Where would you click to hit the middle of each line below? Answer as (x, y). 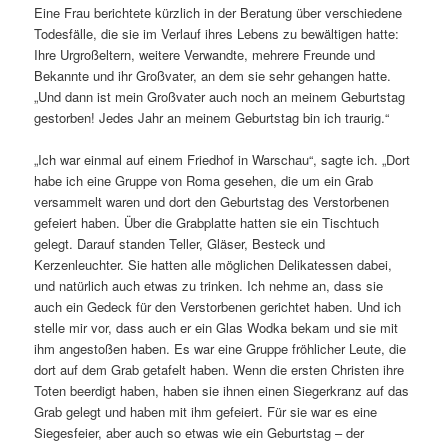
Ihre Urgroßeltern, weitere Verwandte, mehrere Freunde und (205, 54)
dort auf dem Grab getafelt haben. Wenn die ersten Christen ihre (219, 369)
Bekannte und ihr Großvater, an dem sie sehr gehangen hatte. (213, 75)
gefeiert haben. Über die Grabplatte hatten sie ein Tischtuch (207, 222)
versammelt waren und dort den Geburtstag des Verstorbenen (212, 201)
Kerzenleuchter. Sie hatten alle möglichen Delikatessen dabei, (213, 264)
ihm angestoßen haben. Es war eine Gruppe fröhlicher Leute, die (220, 348)
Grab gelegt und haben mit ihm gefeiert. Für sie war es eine (206, 411)
